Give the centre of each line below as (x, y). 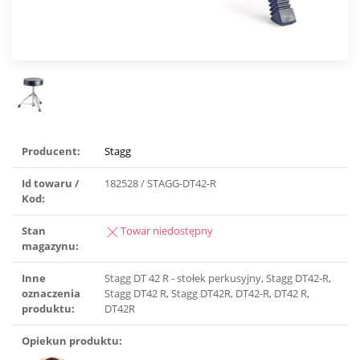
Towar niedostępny (167, 231)
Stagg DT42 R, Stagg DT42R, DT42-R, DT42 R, (207, 294)
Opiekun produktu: (72, 341)
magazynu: (50, 246)
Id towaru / (50, 184)
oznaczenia (51, 294)
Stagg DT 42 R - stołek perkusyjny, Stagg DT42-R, (218, 278)
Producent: (51, 151)
